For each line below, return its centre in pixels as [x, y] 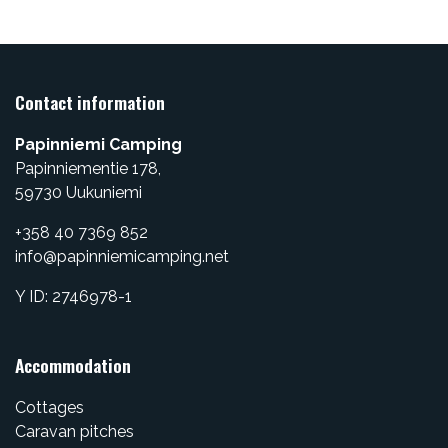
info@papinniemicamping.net [122, 256]
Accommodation [73, 364]
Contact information [90, 101]
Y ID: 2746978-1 [73, 296]
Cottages [49, 407]
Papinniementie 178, [88, 168]
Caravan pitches [74, 431]
